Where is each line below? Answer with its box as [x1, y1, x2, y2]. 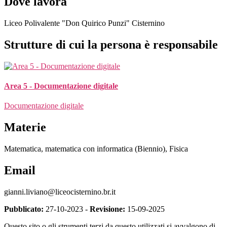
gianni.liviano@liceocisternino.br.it [4, 187, 116, 196]
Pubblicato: [4, 204, 44, 213]
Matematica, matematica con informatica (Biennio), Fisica [4, 144, 188, 153]
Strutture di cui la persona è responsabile [4, 37, 218, 51]
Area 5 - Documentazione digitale [4, 81, 118, 90]
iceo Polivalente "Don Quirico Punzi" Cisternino [9, 18, 165, 27]
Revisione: [90, 204, 125, 213]
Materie [4, 121, 46, 134]
